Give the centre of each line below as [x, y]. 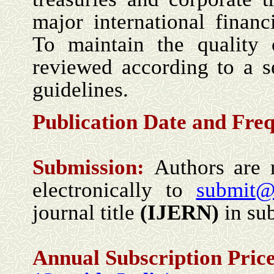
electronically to [114, 190]
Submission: [93, 167]
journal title [86, 213]
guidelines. [80, 90]
